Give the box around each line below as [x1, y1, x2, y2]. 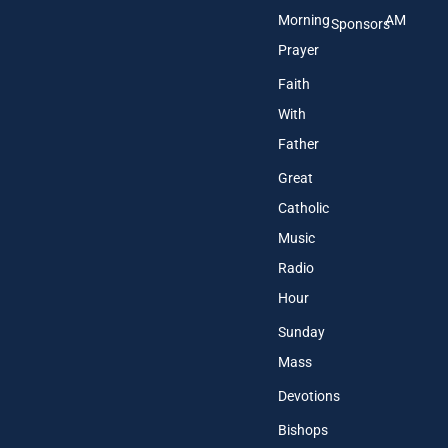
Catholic [277, 199, 329, 216]
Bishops [277, 421, 328, 438]
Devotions [277, 387, 340, 404]
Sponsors [331, 15, 390, 32]
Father [277, 135, 319, 152]
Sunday [277, 323, 325, 340]
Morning [277, 11, 330, 28]
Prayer [277, 41, 319, 58]
